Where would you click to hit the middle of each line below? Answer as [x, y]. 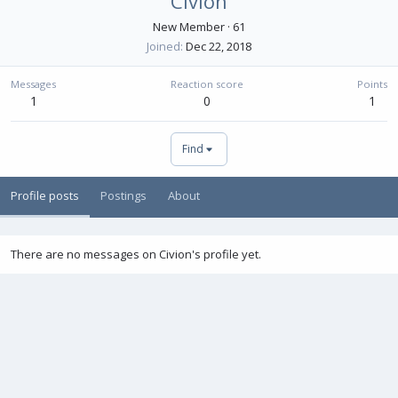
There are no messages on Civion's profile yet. [136, 254]
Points [372, 84]
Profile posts [45, 195]
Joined [163, 46]
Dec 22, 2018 [219, 46]
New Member [189, 27]
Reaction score [207, 84]
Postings [123, 195]
